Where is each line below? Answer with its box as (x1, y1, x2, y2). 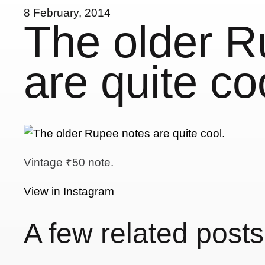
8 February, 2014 (24, 6, 111, 19)
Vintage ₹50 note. (24, 156, 114, 169)
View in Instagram (24, 185, 115, 198)
